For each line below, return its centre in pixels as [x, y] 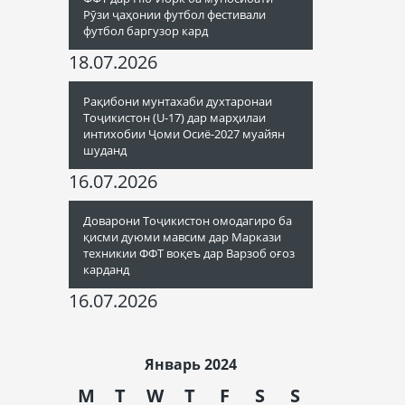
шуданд [105, 150]
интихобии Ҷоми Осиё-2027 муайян [184, 134]
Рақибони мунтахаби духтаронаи [178, 101]
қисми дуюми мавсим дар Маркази [182, 237]
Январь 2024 [191, 364]
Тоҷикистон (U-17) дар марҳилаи [174, 118]
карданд [106, 269]
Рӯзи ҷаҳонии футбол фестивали [174, 14]
